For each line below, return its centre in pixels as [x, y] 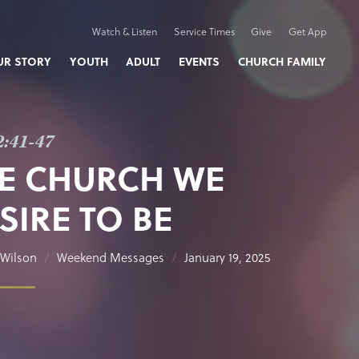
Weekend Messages [111, 258]
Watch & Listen [124, 31]
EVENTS [200, 61]
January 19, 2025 [227, 258]
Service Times [204, 31]
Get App [307, 31]
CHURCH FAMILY [282, 61]
